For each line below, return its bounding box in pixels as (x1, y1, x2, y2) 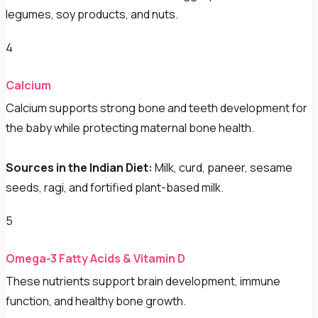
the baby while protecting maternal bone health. (6, 120, 254, 136)
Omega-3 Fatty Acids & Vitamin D (6, 251, 185, 267)
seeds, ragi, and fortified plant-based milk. (6, 180, 224, 196)
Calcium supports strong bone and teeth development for (6, 100, 307, 116)
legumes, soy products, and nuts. (6, 6, 178, 23)
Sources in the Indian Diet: (6, 160, 153, 176)
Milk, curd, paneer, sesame (153, 160, 292, 176)
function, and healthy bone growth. (6, 293, 186, 309)
